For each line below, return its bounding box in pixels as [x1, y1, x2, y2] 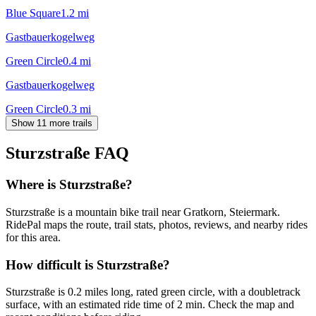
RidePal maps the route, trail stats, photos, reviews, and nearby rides [6, 219, 308, 231]
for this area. [6, 231, 61, 244]
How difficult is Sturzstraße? [6, 257, 170, 272]
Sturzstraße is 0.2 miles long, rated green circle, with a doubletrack [6, 286, 300, 298]
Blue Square [6, 6, 61, 19]
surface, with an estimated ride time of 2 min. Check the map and [6, 298, 294, 311]
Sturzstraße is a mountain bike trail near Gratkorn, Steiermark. [6, 206, 280, 219]
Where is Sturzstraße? [6, 177, 133, 193]
